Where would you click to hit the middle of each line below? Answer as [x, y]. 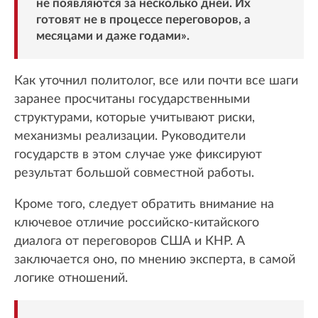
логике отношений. [71, 279]
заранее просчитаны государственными [132, 100]
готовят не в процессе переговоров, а [143, 20]
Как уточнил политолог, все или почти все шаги [156, 81]
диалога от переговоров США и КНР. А [130, 242]
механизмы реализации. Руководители [130, 137]
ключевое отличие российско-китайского [137, 223]
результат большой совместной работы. [134, 174]
